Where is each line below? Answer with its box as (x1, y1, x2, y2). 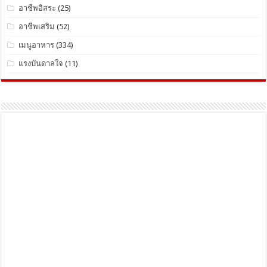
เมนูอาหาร (18, 40, 55, 49)
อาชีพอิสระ (18, 3, 57, 13)
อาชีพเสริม (18, 21, 55, 31)
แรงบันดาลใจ (18, 58, 64, 68)
